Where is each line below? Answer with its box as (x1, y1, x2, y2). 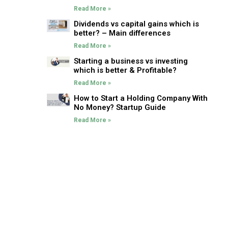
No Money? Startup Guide (74, 102, 166, 112)
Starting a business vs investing (74, 56, 188, 66)
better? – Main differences (74, 28, 171, 38)
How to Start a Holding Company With (74, 93, 208, 103)
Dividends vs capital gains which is (74, 19, 199, 28)
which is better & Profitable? (74, 65, 177, 75)
